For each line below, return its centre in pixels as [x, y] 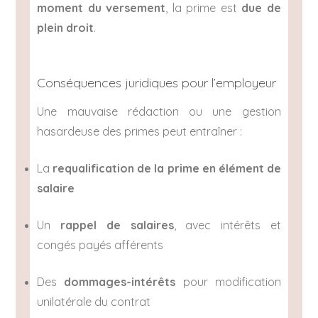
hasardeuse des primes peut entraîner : [140, 131]
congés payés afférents [100, 245]
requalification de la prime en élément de [167, 168]
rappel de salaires [117, 225]
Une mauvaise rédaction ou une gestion [159, 111]
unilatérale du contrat [94, 301]
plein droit [66, 28]
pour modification [228, 281]
